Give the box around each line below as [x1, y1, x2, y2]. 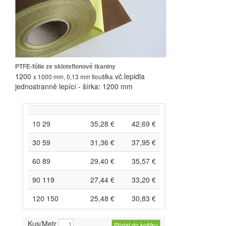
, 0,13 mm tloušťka [64, 72, 113, 81]
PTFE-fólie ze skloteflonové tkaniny [15, 63, 116, 71]
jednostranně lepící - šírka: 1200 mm [15, 81, 135, 92]
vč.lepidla [113, 71, 145, 82]
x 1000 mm [33, 72, 64, 81]
